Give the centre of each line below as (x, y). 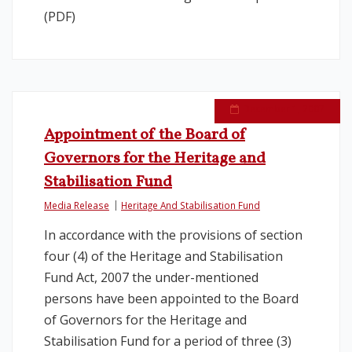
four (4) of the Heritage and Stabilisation (163, 256)
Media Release (77, 205)
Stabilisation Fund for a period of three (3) (168, 341)
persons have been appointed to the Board (171, 299)
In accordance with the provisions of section (173, 235)
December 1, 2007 (284, 108)
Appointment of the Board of (145, 135)
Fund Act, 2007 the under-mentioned (151, 277)
